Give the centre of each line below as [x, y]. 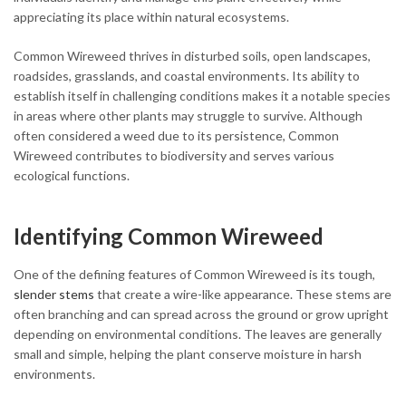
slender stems [54, 294]
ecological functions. [72, 175]
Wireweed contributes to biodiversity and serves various [174, 155]
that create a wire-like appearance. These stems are [243, 294]
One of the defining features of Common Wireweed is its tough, [194, 274]
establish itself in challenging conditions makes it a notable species [202, 95]
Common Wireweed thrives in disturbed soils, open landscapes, [192, 55]
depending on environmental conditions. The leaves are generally [198, 333]
